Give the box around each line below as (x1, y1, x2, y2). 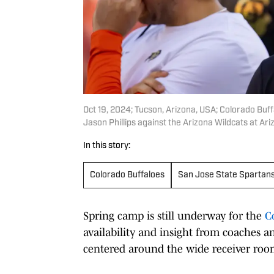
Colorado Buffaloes (90, 170, 165, 180)
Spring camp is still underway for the (83, 209, 265, 222)
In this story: (83, 141, 130, 150)
